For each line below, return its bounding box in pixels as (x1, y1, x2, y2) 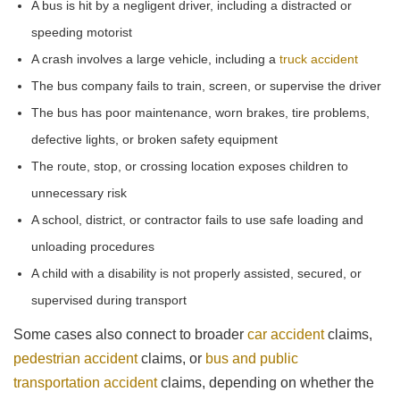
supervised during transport (31, 292, 187, 307)
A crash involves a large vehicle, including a (31, 51, 279, 66)
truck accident (279, 51, 358, 66)
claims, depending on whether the (157, 374, 374, 390)
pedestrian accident (13, 350, 137, 366)
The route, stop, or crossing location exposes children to (31, 158, 348, 173)
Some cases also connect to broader (13, 326, 247, 342)
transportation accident (13, 374, 157, 390)
